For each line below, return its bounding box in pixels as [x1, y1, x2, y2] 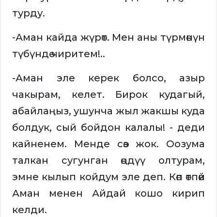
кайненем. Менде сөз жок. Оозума [12, 138, 205, 150]
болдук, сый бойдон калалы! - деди [12, 122, 205, 134]
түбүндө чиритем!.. [12, 48, 105, 60]
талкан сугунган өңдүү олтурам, [12, 155, 205, 167]
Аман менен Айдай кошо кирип [12, 187, 205, 200]
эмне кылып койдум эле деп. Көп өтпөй [12, 171, 205, 183]
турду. [12, 7, 45, 19]
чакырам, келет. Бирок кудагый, [12, 89, 205, 101]
